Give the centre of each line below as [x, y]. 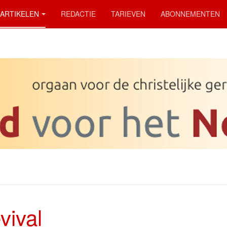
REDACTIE [78, 14]
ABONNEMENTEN [190, 14]
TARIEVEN [128, 14]
